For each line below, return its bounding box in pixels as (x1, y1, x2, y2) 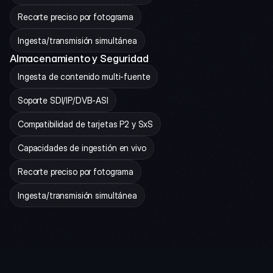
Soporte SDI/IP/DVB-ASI (18, 95, 108, 105)
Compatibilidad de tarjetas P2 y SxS (18, 119, 154, 129)
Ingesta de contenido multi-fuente (18, 71, 151, 82)
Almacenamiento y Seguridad (10, 52, 149, 65)
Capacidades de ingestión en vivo (18, 143, 146, 153)
